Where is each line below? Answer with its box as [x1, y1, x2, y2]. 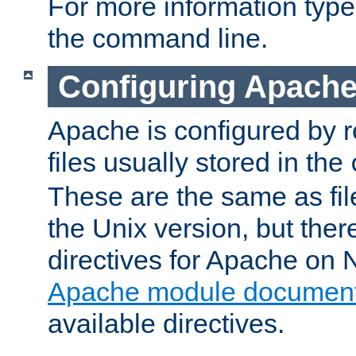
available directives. [48, 308, 284, 339]
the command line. [48, 22, 268, 53]
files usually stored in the [48, 147, 350, 178]
